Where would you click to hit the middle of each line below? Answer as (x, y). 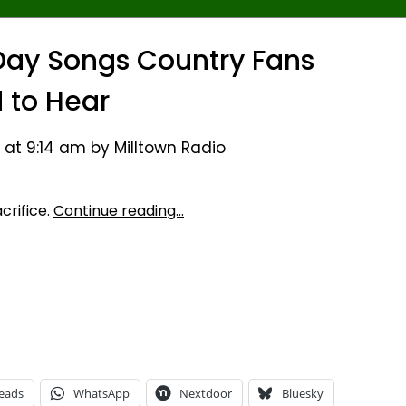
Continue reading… (119, 211)
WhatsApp (101, 393)
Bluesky (303, 393)
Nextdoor (206, 393)
